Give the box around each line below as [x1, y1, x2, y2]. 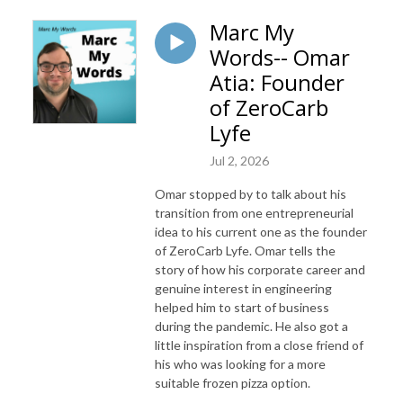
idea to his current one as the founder [155, 223, 367, 239]
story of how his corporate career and [155, 261, 365, 277]
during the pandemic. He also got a [155, 318, 348, 334]
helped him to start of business [155, 299, 329, 315]
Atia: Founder [210, 67, 345, 97]
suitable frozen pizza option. [155, 374, 313, 390]
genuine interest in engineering [155, 280, 332, 296]
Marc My [210, 16, 294, 47]
